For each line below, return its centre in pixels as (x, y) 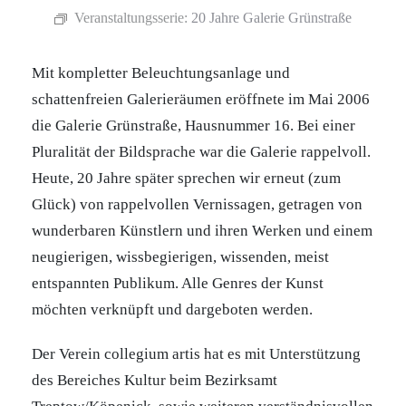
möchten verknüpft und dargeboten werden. (172, 309)
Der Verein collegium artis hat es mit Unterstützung (196, 354)
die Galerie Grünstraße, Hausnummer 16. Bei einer (193, 126)
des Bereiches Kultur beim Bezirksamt (155, 380)
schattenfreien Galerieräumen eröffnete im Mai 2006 (201, 99)
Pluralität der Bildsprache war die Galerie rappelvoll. (201, 152)
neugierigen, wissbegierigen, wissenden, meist (180, 257)
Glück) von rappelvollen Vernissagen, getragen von (197, 204)
